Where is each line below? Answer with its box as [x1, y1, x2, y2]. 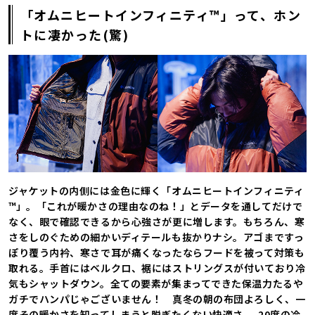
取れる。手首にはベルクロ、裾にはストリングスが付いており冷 [8, 260, 306, 275]
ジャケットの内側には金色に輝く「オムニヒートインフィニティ [8, 183, 304, 198]
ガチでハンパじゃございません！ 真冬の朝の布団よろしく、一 [8, 291, 306, 306]
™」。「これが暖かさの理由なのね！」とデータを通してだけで [8, 198, 303, 213]
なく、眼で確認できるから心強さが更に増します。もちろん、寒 [8, 214, 305, 229]
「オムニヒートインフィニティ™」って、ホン [20, 6, 302, 25]
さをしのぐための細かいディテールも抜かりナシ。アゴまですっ [8, 229, 304, 244]
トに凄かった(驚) [20, 25, 129, 44]
